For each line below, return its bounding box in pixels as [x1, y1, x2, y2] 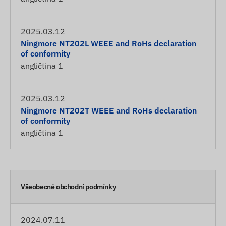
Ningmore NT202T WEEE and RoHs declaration [21, 105, 197, 116]
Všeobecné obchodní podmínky [21, 182, 116, 191]
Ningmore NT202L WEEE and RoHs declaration [21, 38, 196, 48]
